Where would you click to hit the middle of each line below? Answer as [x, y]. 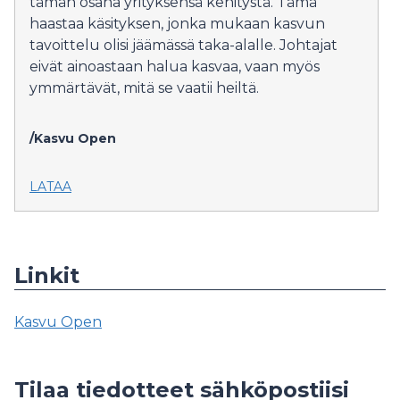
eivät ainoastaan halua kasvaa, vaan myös [175, 67]
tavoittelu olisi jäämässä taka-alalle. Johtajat [183, 45]
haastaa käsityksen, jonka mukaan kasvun [177, 24]
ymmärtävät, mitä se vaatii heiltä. [144, 88]
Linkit [47, 275]
